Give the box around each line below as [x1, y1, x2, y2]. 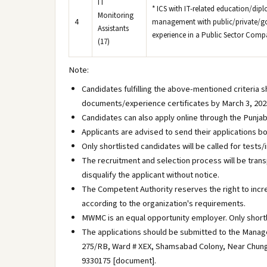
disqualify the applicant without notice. [82, 169, 219, 181]
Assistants [98, 23, 129, 34]
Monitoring [98, 10, 133, 21]
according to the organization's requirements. [82, 197, 246, 210]
